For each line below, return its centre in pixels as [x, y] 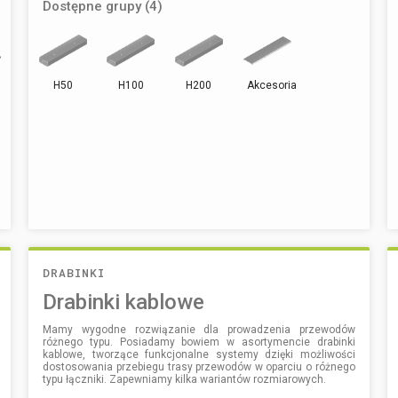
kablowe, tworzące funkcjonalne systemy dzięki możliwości [199, 354]
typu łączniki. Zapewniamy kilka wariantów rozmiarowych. [185, 379]
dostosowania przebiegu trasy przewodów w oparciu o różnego [199, 366]
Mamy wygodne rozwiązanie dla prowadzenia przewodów [199, 329]
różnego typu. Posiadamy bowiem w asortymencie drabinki [199, 342]
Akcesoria [271, 85]
